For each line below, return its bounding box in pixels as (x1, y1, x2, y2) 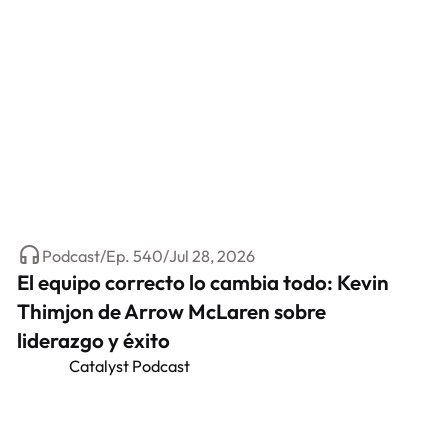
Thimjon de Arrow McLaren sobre (17, 298, 327, 325)
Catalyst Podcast (68, 356, 190, 377)
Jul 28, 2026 (168, 245, 255, 266)
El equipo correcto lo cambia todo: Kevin (17, 269, 390, 296)
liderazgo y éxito (17, 327, 171, 354)
